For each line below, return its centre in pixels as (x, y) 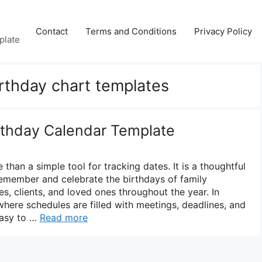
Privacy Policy (223, 31)
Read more (64, 217)
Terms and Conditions (131, 31)
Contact (52, 31)
